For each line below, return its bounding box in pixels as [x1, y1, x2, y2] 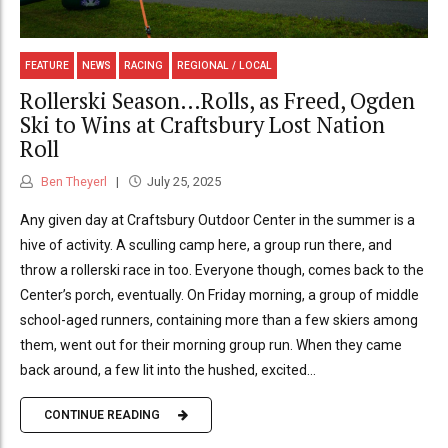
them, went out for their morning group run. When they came [20, 336, 402, 353]
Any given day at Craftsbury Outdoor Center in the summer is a [20, 211, 415, 228]
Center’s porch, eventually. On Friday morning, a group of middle [20, 286, 419, 303]
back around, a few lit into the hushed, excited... [20, 361, 316, 378]
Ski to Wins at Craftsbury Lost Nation [20, 110, 385, 140]
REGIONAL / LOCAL [176, 59, 272, 71]
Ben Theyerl [38, 173, 107, 189]
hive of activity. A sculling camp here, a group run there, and [20, 236, 392, 253]
